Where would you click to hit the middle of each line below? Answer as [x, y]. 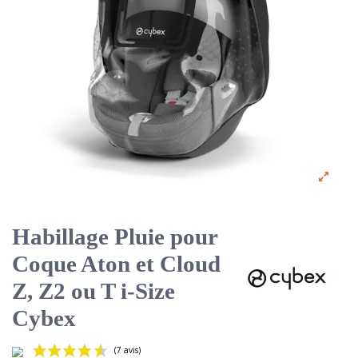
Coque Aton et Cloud [116, 263]
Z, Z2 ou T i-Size [93, 290]
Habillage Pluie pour [115, 236]
